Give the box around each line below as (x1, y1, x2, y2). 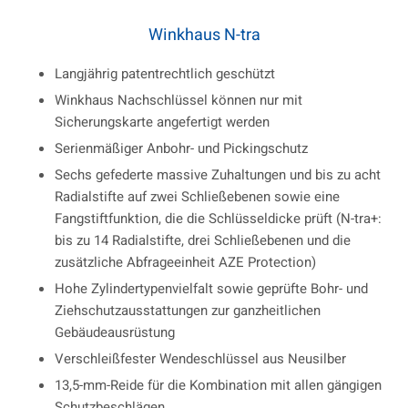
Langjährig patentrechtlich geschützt (55, 64, 275, 85)
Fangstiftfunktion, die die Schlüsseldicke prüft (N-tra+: (55, 209, 382, 229)
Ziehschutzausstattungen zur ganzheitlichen (55, 301, 321, 321)
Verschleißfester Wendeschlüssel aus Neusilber (55, 349, 346, 370)
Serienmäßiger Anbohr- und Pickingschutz (55, 138, 308, 159)
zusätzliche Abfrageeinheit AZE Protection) (55, 252, 316, 273)
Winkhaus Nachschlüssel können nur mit (55, 90, 302, 111)
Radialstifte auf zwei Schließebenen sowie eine (55, 187, 340, 208)
